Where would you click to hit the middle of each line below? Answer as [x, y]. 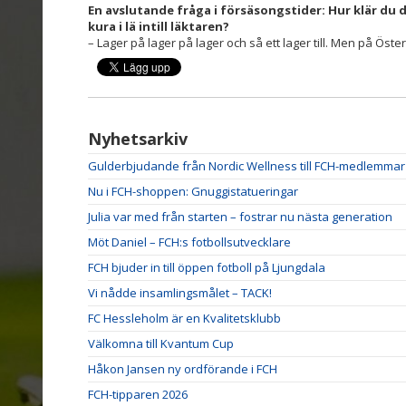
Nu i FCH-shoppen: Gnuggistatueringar [193, 191]
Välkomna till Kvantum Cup [161, 343]
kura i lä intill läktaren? [159, 26]
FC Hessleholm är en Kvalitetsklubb [184, 318]
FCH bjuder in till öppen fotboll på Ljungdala [207, 267]
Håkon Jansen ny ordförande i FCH [183, 368]
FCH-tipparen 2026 [138, 394]
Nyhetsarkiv [138, 138]
